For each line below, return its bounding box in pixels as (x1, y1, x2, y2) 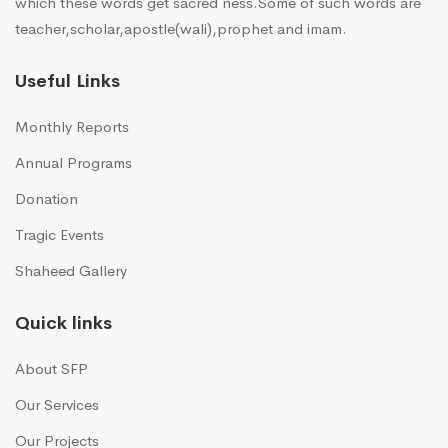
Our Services (15, 395, 99, 415)
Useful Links (15, 70, 120, 93)
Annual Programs (15, 153, 132, 173)
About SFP (15, 359, 88, 379)
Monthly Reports (15, 117, 129, 137)
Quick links (15, 312, 112, 335)
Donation (15, 189, 78, 209)
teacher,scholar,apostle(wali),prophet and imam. (15, 19, 347, 39)
